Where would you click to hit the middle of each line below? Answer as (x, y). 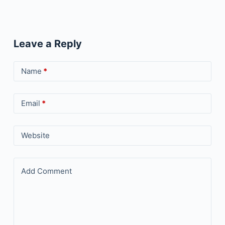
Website (35, 135)
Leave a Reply (47, 43)
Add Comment (46, 171)
